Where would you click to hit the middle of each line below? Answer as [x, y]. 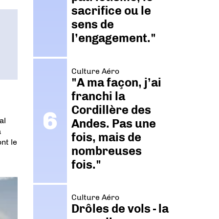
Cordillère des [111, 109]
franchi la [99, 96]
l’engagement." [114, 38]
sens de [93, 24]
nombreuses [107, 151]
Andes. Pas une [114, 123]
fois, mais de [107, 137]
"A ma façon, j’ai [117, 82]
